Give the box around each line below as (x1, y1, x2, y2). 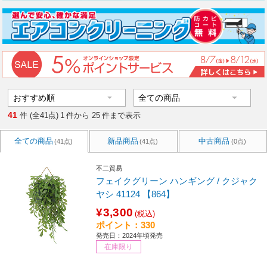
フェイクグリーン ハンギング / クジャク (96, 175, 258, 186)
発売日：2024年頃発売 (96, 231, 163, 239)
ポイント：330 (96, 219, 156, 230)
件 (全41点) (20, 111, 59, 120)
